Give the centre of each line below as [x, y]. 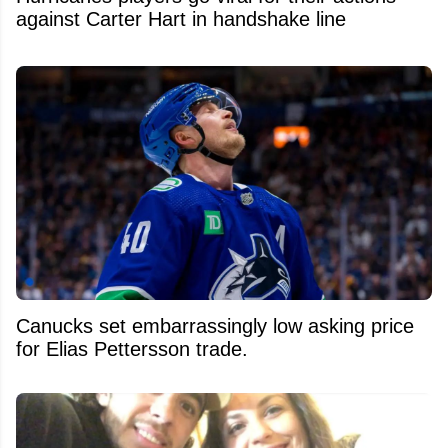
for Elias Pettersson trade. [132, 348]
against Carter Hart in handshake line [181, 18]
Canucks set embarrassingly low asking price [215, 325]
